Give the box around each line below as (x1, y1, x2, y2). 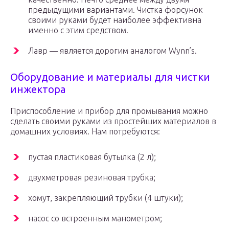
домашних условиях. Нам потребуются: (10, 127, 160, 136)
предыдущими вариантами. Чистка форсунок (28, 5, 203, 15)
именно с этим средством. (28, 26, 128, 35)
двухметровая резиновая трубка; (28, 173, 155, 182)
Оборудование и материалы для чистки (10, 71, 210, 83)
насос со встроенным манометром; (28, 214, 162, 223)
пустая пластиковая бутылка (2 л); (28, 152, 156, 162)
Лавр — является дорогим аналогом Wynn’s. (28, 46, 197, 56)
